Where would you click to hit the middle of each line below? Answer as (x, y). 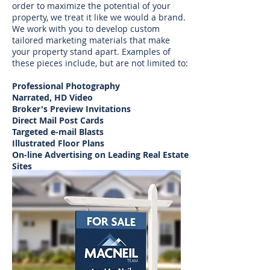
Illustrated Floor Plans (58, 143)
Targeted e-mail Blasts (58, 132)
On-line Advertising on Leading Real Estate (100, 155)
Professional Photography (67, 86)
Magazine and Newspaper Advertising (92, 177)
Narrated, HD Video (52, 97)
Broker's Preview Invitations (71, 109)
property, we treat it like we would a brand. (99, 17)
